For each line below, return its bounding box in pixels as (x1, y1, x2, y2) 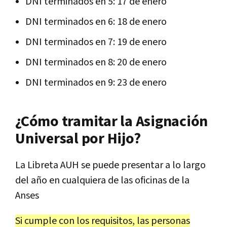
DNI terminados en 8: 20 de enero (25, 56, 167, 69)
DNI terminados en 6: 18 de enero (25, 15, 167, 29)
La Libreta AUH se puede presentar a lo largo (15, 159, 206, 172)
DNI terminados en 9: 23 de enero (25, 76, 167, 90)
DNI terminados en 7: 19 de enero (25, 35, 167, 49)
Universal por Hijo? (15, 129, 141, 149)
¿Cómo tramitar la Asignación (15, 111, 208, 132)
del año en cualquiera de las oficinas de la (15, 174, 190, 187)
